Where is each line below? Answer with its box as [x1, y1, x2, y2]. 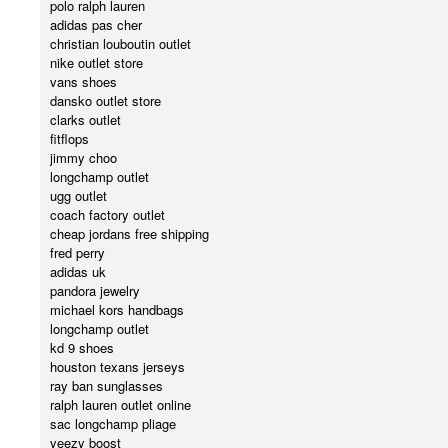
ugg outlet [50, 186, 107, 206]
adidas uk [50, 262, 106, 282]
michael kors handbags [50, 300, 184, 320]
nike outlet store [50, 53, 143, 73]
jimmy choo [50, 148, 117, 168]
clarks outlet [50, 110, 121, 130]
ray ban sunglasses [50, 376, 163, 396]
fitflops [50, 129, 89, 149]
